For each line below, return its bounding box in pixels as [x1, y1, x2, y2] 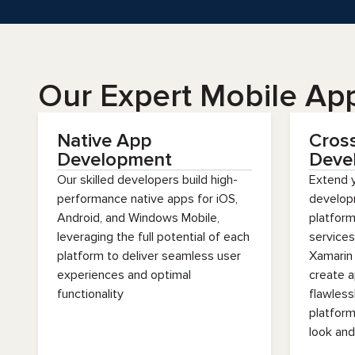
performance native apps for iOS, [57, 191, 238, 207]
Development [57, 148, 172, 171]
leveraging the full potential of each [57, 229, 250, 245]
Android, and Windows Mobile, [57, 210, 219, 226]
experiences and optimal [57, 267, 191, 283]
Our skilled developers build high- [57, 172, 238, 188]
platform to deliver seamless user [57, 248, 241, 264]
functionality [57, 286, 124, 302]
